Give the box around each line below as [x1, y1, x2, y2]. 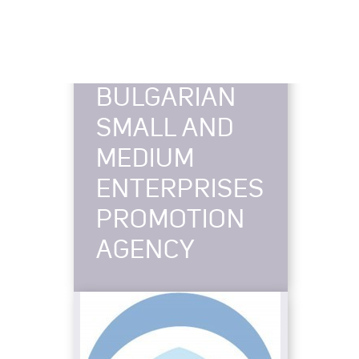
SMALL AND [96, 116, 234, 142]
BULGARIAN [96, 86, 236, 111]
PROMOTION [96, 208, 245, 233]
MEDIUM [96, 147, 195, 172]
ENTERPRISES [96, 177, 264, 203]
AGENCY [96, 238, 196, 264]
